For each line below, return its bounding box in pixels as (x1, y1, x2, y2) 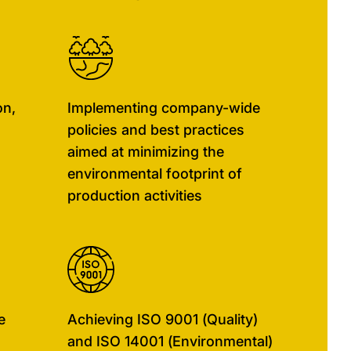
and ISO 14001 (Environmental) (67, 333, 273, 349)
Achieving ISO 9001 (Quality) (67, 311, 258, 327)
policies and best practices (67, 121, 244, 138)
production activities (67, 187, 202, 204)
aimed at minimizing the (67, 143, 224, 160)
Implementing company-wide (67, 100, 260, 116)
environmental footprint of (67, 165, 242, 182)
